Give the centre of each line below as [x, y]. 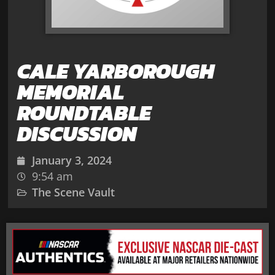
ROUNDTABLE [84, 113]
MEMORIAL [71, 92]
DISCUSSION [77, 134]
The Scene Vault [74, 192]
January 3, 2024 [72, 161]
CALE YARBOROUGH [116, 72]
